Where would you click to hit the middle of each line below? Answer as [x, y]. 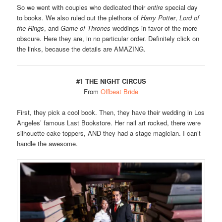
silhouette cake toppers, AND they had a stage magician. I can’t [109, 133]
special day [181, 7]
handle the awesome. [48, 143]
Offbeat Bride [119, 91]
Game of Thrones [86, 28]
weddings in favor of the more [154, 28]
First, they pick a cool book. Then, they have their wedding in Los [111, 112]
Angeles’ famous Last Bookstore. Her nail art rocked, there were [109, 122]
